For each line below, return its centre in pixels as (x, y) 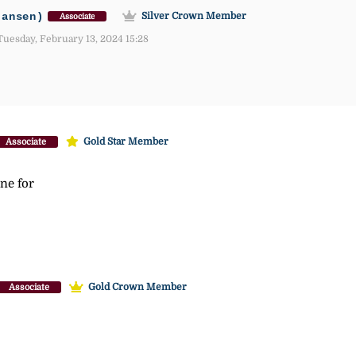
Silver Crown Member (193, 16)
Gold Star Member (126, 142)
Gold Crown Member (138, 287)
